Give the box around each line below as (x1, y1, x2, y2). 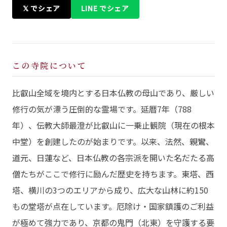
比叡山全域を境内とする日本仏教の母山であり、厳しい (12, 86, 214, 99)
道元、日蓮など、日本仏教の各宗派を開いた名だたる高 (12, 151, 214, 164)
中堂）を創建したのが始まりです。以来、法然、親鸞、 (12, 135, 214, 147)
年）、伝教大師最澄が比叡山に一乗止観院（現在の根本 (12, 119, 215, 131)
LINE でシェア (81, 3, 129, 13)
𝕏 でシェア (22, 3, 60, 13)
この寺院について (12, 59, 87, 71)
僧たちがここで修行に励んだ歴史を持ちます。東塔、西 (12, 167, 214, 180)
